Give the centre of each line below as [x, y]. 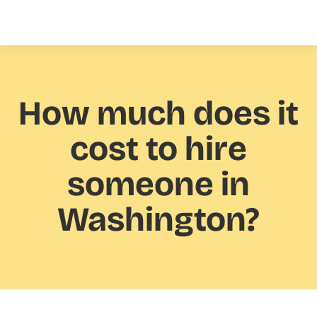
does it [242, 114]
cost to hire [158, 149]
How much [102, 114]
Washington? [158, 220]
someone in [158, 185]
